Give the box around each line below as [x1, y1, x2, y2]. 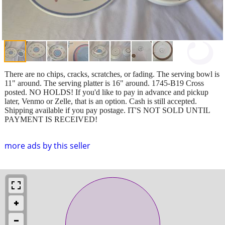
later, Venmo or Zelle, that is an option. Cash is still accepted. [5, 96, 197, 105]
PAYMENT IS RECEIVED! [5, 115, 97, 124]
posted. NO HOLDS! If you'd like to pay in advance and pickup [5, 87, 208, 96]
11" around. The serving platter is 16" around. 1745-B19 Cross [5, 78, 204, 87]
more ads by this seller [5, 140, 90, 151]
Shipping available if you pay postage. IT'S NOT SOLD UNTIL [5, 105, 210, 115]
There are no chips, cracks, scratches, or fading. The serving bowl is [5, 69, 219, 78]
